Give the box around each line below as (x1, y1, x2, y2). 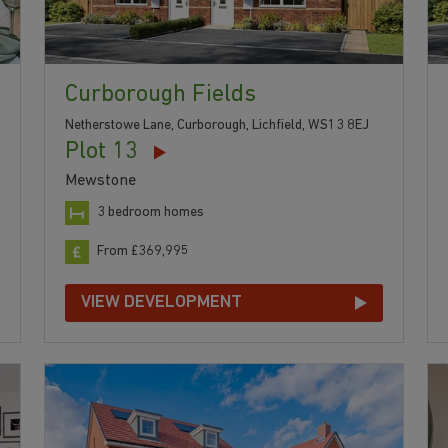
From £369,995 (96, 244, 189, 260)
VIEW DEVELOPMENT (80, 293, 242, 313)
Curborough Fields (64, 83, 256, 108)
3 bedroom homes (96, 205, 204, 221)
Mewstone (64, 173, 136, 190)
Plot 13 (64, 140, 138, 165)
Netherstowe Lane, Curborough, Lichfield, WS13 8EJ (64, 118, 369, 134)
